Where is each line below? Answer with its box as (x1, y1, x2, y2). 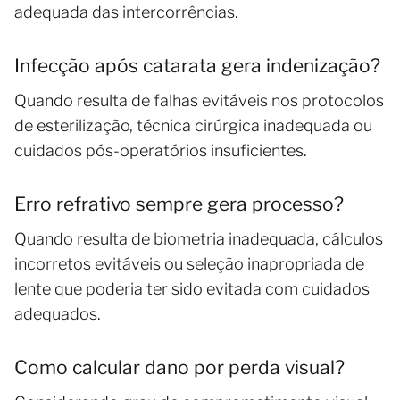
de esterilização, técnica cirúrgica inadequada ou (14, 115, 372, 135)
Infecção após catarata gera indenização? (14, 54, 380, 77)
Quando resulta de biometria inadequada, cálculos (14, 229, 383, 248)
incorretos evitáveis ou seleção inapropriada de (14, 254, 364, 273)
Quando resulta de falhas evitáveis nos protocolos (14, 90, 384, 110)
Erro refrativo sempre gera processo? (14, 192, 344, 215)
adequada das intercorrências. (14, 2, 238, 21)
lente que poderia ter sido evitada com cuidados (14, 279, 370, 298)
